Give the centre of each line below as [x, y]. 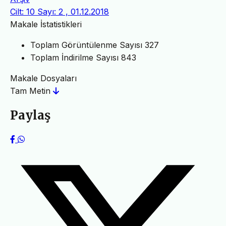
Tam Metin [32, 91]
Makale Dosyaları [43, 78]
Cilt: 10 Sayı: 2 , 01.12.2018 [60, 12]
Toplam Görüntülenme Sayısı [86, 45]
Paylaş [30, 115]
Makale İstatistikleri [46, 24]
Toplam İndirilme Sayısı [74, 58]
